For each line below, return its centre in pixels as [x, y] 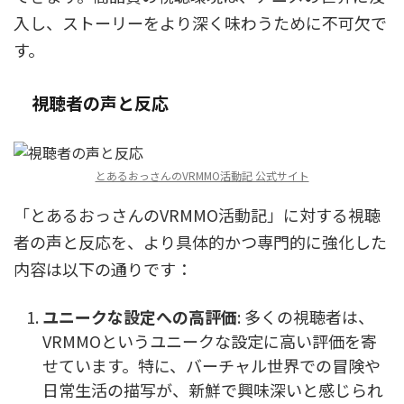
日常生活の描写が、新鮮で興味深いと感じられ [213, 389]
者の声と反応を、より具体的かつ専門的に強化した [200, 242]
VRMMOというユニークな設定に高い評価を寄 [210, 340]
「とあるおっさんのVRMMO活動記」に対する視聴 [197, 215]
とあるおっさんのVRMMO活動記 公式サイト [202, 175]
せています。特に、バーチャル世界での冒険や [211, 365]
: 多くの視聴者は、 [306, 316]
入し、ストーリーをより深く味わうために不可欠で [200, 23]
